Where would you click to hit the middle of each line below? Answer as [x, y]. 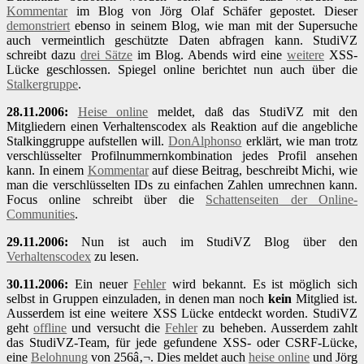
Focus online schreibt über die [106, 200]
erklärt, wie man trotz [300, 141]
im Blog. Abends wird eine [210, 55]
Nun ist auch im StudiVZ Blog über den [213, 242]
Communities [41, 214]
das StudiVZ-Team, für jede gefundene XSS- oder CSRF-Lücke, [182, 343]
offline [50, 328]
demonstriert [38, 26]
